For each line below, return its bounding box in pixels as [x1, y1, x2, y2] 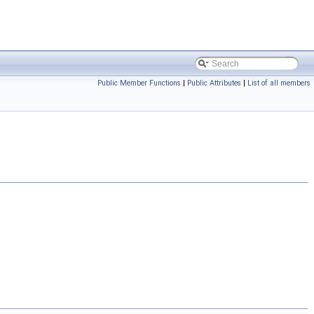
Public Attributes [187, 78, 241, 88]
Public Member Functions [97, 78, 181, 88]
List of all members [247, 78, 310, 88]
